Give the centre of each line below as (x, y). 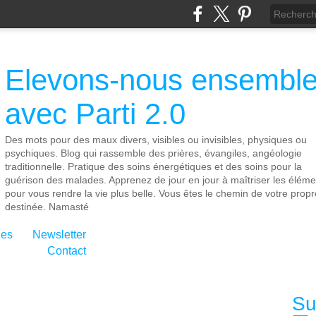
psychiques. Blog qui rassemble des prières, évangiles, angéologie (153, 153)
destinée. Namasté (47, 207)
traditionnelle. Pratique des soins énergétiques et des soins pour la (153, 166)
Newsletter (59, 235)
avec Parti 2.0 (95, 114)
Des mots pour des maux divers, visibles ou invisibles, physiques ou (156, 140)
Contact (67, 251)
